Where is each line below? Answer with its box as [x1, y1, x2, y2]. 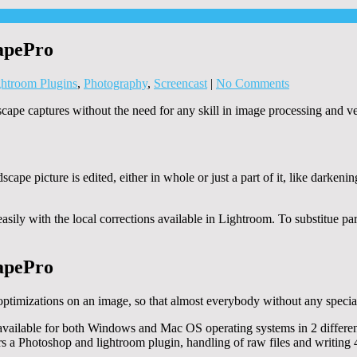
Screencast [154, 76, 207, 90]
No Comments [216, 76, 289, 90]
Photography [84, 76, 147, 90]
